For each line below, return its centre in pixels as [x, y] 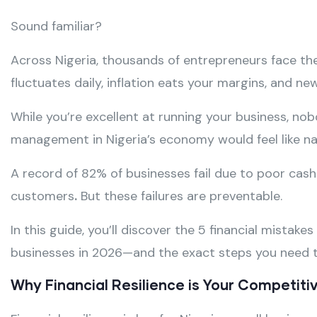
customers [42, 196]
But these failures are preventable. [180, 196]
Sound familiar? [56, 27]
